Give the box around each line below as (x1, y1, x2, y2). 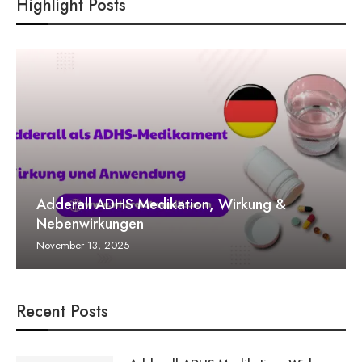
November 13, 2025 (36, 237, 129, 253)
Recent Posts (16, 299, 108, 323)
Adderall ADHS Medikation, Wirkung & (36, 193, 286, 215)
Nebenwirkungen (36, 213, 144, 234)
